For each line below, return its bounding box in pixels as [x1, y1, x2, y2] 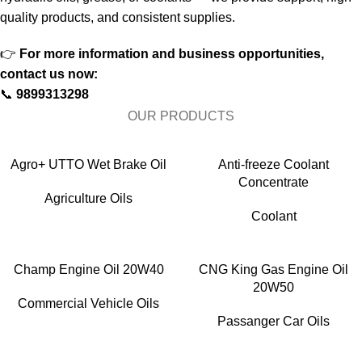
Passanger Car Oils [217, 314, 330, 328]
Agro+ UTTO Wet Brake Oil [11, 157, 166, 171]
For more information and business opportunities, [19, 46, 324, 61]
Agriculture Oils [44, 191, 133, 205]
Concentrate [238, 175, 309, 189]
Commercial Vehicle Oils [18, 296, 159, 310]
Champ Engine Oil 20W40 [13, 262, 164, 276]
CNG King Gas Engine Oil [199, 262, 348, 276]
